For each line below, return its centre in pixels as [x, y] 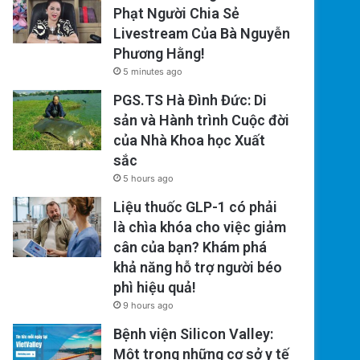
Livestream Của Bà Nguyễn [202, 34]
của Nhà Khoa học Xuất [190, 141]
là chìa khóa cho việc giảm [200, 227]
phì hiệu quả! [155, 288]
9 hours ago [149, 306]
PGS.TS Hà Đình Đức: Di [190, 100]
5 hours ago [149, 179]
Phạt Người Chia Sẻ [177, 14]
